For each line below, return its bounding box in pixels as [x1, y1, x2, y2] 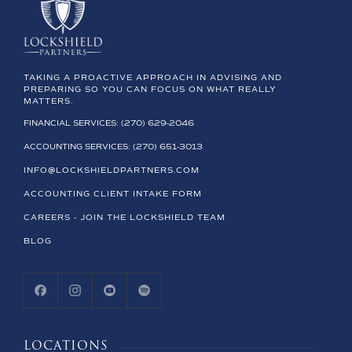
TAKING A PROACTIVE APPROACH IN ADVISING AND [24, 74, 282, 82]
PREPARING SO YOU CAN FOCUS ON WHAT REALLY [24, 86, 277, 93]
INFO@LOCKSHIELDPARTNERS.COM [24, 167, 200, 174]
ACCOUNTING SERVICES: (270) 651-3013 [24, 143, 203, 151]
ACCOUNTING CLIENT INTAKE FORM [24, 190, 202, 198]
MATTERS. [24, 97, 74, 105]
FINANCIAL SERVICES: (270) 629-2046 [24, 119, 194, 127]
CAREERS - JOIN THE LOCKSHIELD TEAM [24, 214, 225, 222]
